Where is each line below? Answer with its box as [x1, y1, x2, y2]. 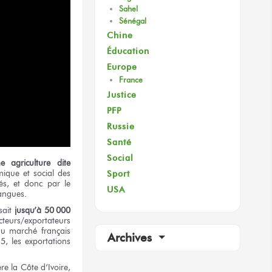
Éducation [107, 46, 149, 57]
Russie [107, 120, 135, 132]
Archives [107, 231, 155, 245]
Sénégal [119, 16, 146, 25]
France [119, 75, 143, 84]
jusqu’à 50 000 [14, 204, 71, 216]
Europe [107, 61, 137, 73]
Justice [107, 89, 137, 100]
